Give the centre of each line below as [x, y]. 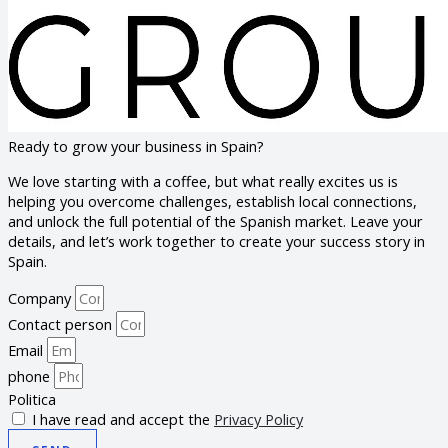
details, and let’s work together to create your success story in [216, 240]
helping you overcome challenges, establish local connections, [212, 200]
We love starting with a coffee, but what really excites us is [203, 180]
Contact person [62, 324]
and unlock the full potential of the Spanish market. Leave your [215, 220]
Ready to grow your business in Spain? [136, 146]
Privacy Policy [258, 419]
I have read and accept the [123, 419]
